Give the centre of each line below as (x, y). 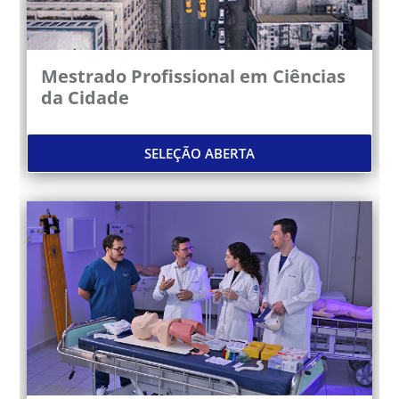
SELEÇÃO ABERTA (199, 153)
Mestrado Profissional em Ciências (194, 76)
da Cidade (85, 97)
